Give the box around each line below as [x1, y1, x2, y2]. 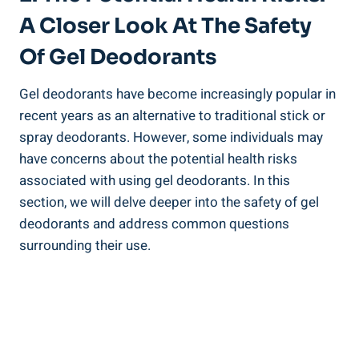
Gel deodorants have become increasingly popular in [19, 83, 336, 104]
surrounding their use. [19, 235, 151, 256]
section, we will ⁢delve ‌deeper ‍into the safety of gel [19, 192, 319, 212]
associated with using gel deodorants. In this [19, 170, 290, 191]
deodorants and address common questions [19, 213, 289, 234]
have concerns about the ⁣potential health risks [19, 148, 297, 169]
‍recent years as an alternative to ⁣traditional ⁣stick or [19, 105, 325, 126]
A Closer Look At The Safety [19, 12, 312, 39]
